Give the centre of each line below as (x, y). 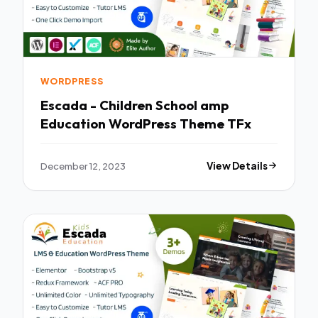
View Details (237, 165)
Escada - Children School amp (135, 105)
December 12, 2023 (83, 165)
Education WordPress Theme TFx (146, 123)
